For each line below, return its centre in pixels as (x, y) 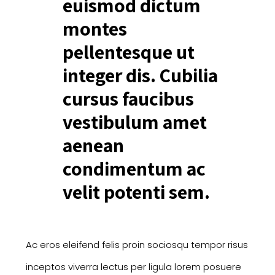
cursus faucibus (128, 98)
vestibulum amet (134, 121)
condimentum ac (134, 168)
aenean (93, 145)
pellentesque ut (128, 51)
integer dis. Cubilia (140, 75)
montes (95, 28)
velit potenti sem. (136, 191)
